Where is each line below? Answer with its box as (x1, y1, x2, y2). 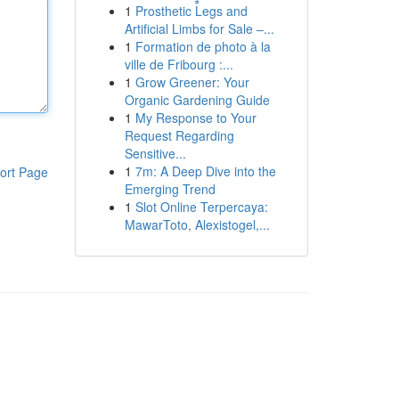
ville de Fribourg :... (124, 55, 233, 73)
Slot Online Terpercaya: (134, 198, 268, 216)
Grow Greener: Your (134, 73, 249, 91)
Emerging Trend (124, 180, 216, 198)
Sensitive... (124, 144, 186, 162)
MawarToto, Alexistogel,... (124, 216, 270, 233)
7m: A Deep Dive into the (134, 162, 276, 180)
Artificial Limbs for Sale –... (124, 20, 274, 37)
